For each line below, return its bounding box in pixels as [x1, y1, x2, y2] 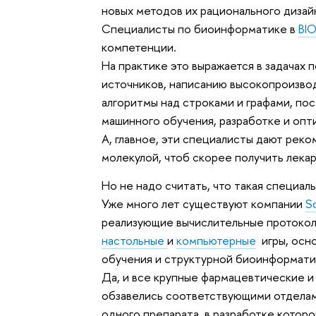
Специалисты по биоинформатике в [102, 20, 299, 37]
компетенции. [102, 39, 177, 56]
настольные [102, 231, 168, 248]
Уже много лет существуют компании [102, 195, 306, 212]
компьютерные [176, 231, 257, 248]
